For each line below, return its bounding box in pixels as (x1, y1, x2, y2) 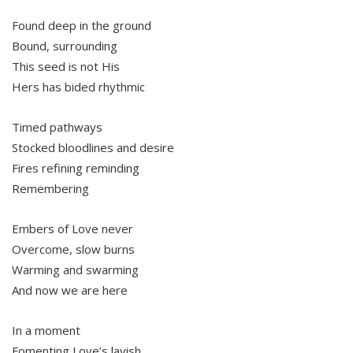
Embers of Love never (12, 221, 133, 237)
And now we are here (12, 282, 128, 299)
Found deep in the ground (12, 17, 151, 34)
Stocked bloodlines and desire (12, 139, 174, 156)
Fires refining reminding (12, 160, 139, 176)
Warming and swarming (12, 262, 139, 278)
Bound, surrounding (12, 38, 117, 54)
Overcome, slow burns (12, 241, 135, 258)
